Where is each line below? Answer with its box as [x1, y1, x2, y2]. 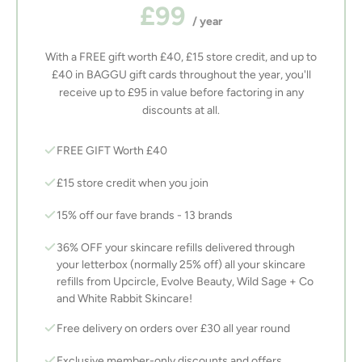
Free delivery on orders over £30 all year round [57, 322, 290, 336]
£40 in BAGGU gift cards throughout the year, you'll [51, 68, 311, 82]
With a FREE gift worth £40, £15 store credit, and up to [45, 50, 317, 65]
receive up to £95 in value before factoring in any [58, 86, 304, 100]
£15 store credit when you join [57, 176, 208, 191]
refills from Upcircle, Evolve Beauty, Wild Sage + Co [57, 275, 314, 289]
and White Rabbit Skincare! [57, 292, 192, 306]
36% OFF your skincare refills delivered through [57, 241, 295, 255]
